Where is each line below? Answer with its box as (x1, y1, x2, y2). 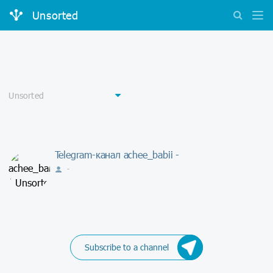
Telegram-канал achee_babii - (54, 148, 179, 160)
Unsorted (32, 9, 79, 23)
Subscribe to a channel (84, 241, 169, 252)
